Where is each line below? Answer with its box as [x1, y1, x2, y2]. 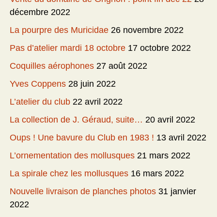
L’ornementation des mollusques [10, 150, 135, 160]
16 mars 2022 [131, 168, 184, 178]
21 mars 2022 [137, 150, 190, 160]
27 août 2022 [96, 61, 147, 71]
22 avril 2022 [73, 96, 123, 107]
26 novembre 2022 [111, 25, 184, 35]
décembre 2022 [10, 7, 70, 17]
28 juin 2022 [68, 78, 116, 89]
